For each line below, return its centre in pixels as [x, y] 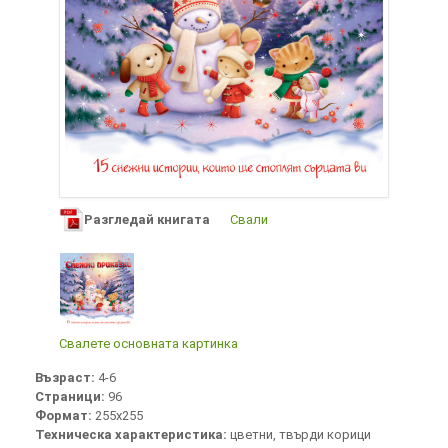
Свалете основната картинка [148, 343]
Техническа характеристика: [132, 434]
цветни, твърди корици [300, 434]
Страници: [71, 396]
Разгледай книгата [147, 219]
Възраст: [66, 377]
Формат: [65, 415]
